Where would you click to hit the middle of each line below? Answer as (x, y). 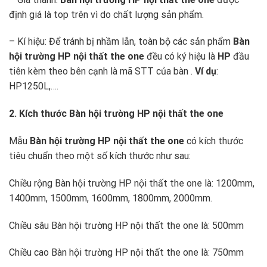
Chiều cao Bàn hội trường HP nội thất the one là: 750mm (126, 253)
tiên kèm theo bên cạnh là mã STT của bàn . (102, 72)
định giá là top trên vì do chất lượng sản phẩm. (106, 14)
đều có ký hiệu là (181, 57)
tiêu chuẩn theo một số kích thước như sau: (100, 156)
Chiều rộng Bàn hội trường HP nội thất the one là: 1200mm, (132, 183)
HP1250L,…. (34, 86)
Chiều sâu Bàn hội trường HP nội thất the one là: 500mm (126, 225)
